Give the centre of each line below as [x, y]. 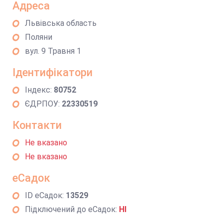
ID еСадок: [45, 195]
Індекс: [39, 90]
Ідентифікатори [53, 72]
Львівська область [61, 23]
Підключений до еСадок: [72, 209]
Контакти [37, 125]
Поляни [39, 37]
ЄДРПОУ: [43, 104]
